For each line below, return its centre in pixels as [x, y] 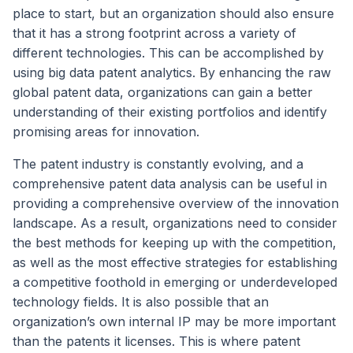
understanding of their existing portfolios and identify [170, 112]
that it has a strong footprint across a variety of [154, 33]
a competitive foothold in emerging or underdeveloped [175, 282]
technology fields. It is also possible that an [141, 302]
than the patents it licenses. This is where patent [156, 342]
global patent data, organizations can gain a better [163, 93]
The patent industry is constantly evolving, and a [158, 164]
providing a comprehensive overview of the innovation [176, 204]
